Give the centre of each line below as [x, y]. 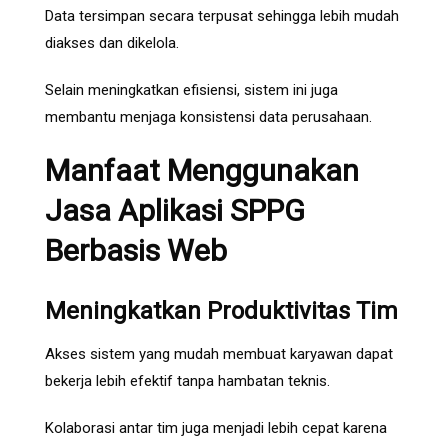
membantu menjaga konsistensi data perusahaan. [208, 117]
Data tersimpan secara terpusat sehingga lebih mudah [222, 16]
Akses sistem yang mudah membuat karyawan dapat [219, 354]
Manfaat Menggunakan [202, 171]
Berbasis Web [136, 251]
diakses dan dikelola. [112, 43]
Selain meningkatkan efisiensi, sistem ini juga [191, 90]
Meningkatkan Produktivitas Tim [221, 311]
